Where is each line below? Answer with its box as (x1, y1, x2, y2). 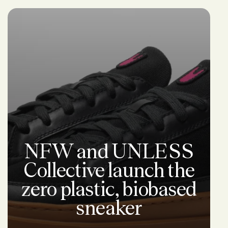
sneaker (76, 196, 142, 219)
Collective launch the (23, 158, 194, 182)
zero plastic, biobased (20, 177, 197, 201)
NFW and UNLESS (23, 139, 194, 163)
